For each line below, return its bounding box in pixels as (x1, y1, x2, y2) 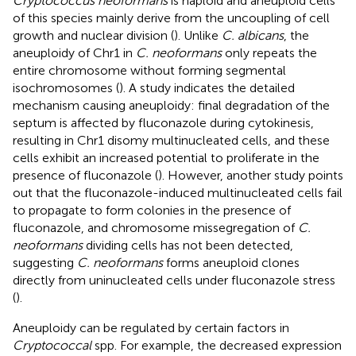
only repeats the (222, 44, 317, 60)
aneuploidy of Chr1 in (13, 44, 136, 60)
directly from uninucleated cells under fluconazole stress (13, 272, 335, 288)
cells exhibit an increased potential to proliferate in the (13, 149, 319, 165)
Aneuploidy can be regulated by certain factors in (13, 319, 289, 335)
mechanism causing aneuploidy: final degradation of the (13, 97, 330, 113)
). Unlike (174, 27, 222, 43)
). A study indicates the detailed (119, 79, 295, 95)
